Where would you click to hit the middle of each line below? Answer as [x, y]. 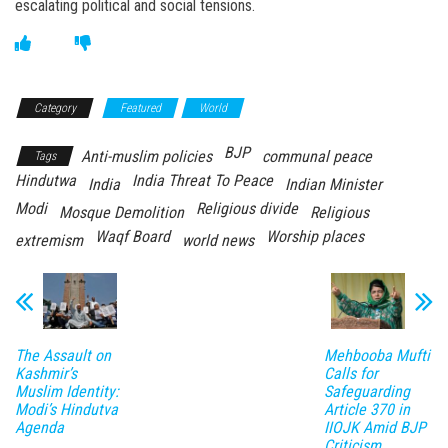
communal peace [317, 157]
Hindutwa [45, 181]
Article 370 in [366, 409]
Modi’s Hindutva [66, 409]
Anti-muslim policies [146, 157]
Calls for [350, 373]
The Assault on [63, 355]
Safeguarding [366, 391]
